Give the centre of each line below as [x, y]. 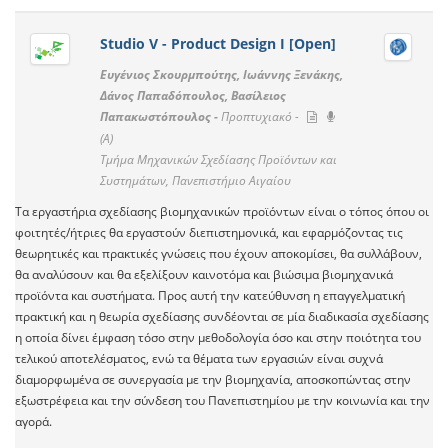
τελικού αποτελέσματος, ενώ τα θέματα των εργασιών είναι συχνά [199, 359]
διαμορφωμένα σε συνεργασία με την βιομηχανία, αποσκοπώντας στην [213, 380]
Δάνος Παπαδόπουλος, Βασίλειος [192, 96]
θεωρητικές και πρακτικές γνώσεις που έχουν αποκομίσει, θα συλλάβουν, [218, 254]
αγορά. [33, 422]
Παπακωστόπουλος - [160, 117]
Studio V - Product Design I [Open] [217, 44]
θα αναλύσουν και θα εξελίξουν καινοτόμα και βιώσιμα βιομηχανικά [204, 275]
